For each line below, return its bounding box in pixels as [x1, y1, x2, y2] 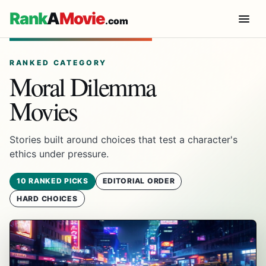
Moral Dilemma [9, 68, 156, 103]
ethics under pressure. [9, 147, 109, 160]
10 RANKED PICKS [16, 176, 88, 186]
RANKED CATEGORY [9, 58, 107, 67]
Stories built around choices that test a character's [9, 133, 237, 145]
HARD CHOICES [16, 194, 78, 203]
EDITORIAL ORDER [102, 176, 175, 186]
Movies [9, 93, 77, 128]
